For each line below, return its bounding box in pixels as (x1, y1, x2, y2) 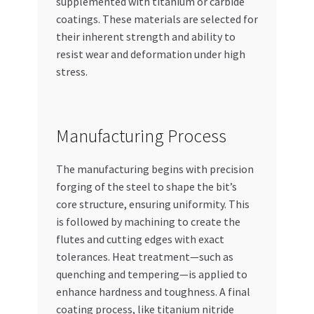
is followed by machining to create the (55, 214, 240, 228)
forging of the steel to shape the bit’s (55, 179, 237, 193)
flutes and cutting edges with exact (55, 231, 224, 246)
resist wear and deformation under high (55, 46, 245, 61)
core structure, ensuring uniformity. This (55, 196, 250, 211)
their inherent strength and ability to (55, 29, 235, 43)
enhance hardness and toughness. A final (55, 284, 250, 299)
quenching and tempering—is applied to (55, 266, 247, 281)
